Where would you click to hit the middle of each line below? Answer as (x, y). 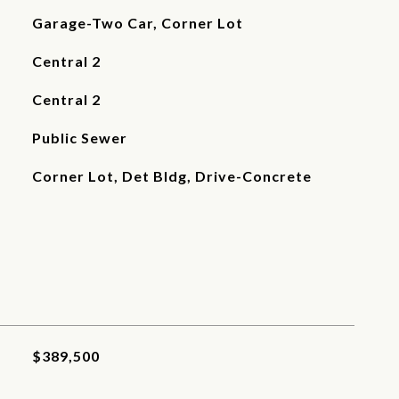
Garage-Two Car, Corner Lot (137, 23)
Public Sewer (79, 138)
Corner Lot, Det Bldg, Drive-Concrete (171, 176)
